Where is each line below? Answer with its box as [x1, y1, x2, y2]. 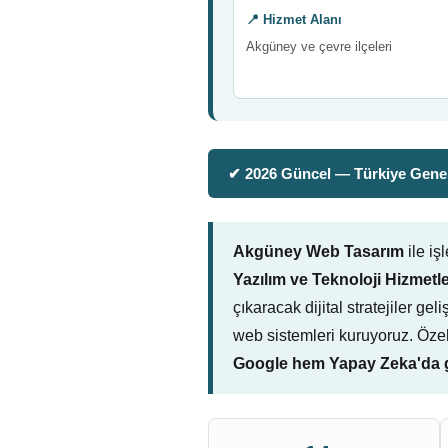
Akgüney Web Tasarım [233, 243, 404, 260]
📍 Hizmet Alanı [246, 12, 342, 27]
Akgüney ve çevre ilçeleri [246, 39, 392, 54]
